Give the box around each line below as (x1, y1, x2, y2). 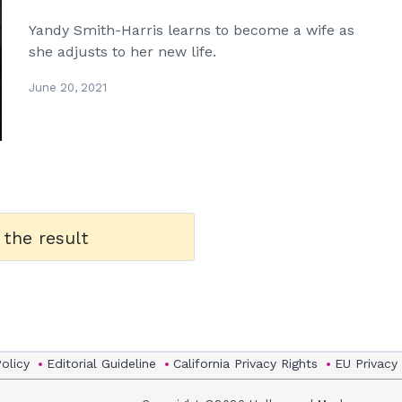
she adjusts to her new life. (29, 43, 217, 60)
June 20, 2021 (29, 80, 108, 94)
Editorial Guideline (47, 356, 156, 371)
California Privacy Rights (173, 356, 318, 371)
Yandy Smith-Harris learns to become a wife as (29, 22, 355, 39)
